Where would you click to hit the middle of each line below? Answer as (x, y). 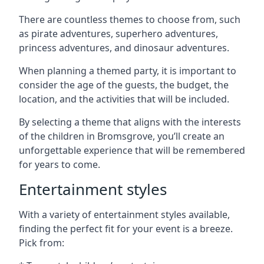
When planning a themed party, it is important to (128, 71)
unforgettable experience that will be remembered (132, 150)
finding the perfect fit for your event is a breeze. (126, 229)
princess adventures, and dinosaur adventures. (124, 48)
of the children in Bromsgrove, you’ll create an (122, 136)
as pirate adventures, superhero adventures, (118, 34)
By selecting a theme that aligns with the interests (130, 122)
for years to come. (60, 164)
